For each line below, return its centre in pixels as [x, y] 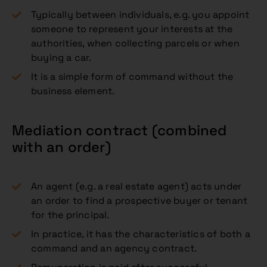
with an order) [61, 147]
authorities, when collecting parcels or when [135, 43]
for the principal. [70, 215]
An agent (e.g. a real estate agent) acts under [136, 186]
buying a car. [61, 58]
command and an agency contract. [114, 248]
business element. [73, 91]
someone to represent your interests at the [132, 29]
